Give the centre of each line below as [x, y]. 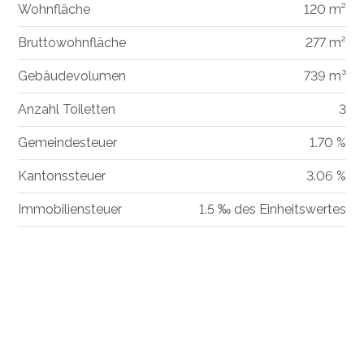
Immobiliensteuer [70, 209]
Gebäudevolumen [72, 76]
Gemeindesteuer [68, 142]
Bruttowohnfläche [72, 42]
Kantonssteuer [62, 175]
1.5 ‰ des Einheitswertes [272, 209]
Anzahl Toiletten [67, 109]
